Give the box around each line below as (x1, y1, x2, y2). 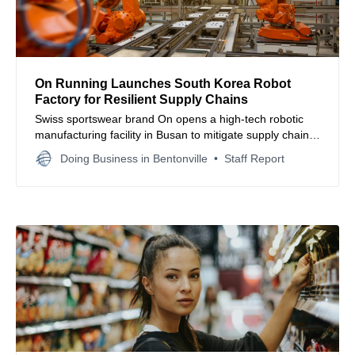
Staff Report (224, 151, 284, 165)
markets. (35, 159, 78, 173)
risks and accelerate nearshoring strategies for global (35, 143, 301, 157)
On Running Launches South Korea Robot (35, 76, 291, 90)
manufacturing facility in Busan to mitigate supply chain (35, 128, 309, 141)
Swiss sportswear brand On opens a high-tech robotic (35, 112, 303, 125)
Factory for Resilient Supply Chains (35, 92, 248, 106)
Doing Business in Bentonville (60, 151, 208, 165)
